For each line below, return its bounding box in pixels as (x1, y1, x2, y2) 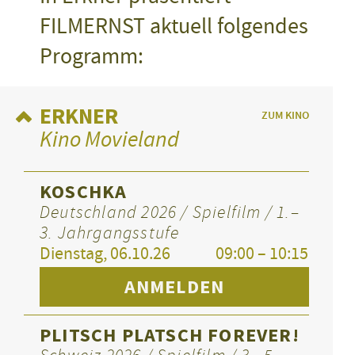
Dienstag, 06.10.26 (40, 242, 170, 264)
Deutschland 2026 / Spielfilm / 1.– (40, 200, 300, 223)
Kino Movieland (40, 124, 179, 153)
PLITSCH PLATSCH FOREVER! (40, 323, 300, 347)
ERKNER (40, 101, 118, 130)
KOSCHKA (40, 179, 128, 204)
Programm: (40, 41, 143, 70)
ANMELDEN (124, 274, 225, 299)
